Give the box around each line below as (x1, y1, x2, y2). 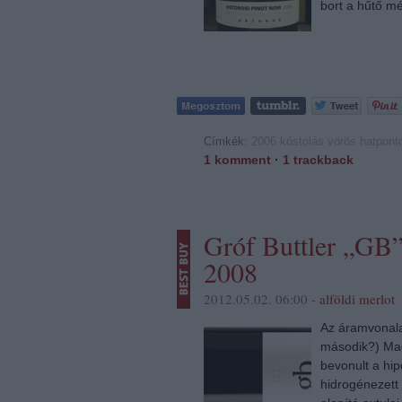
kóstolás (280, 134, 324, 148)
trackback (290, 152, 354, 167)
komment (211, 152, 271, 167)
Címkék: (204, 134, 251, 148)
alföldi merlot (319, 289, 395, 308)
